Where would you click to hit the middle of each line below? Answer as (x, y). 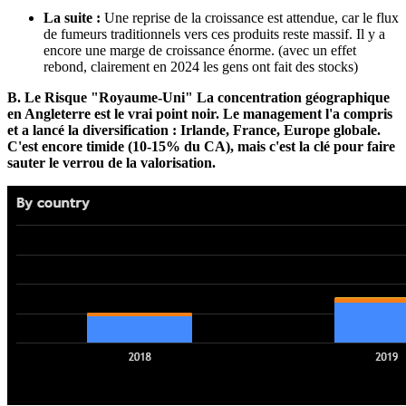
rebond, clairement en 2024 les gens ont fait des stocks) (201, 66)
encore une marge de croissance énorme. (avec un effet (200, 50)
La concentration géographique (293, 97)
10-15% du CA (179, 146)
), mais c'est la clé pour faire (310, 146)
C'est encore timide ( (70, 146)
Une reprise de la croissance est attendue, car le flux (250, 17)
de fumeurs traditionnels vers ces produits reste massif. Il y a (214, 34)
